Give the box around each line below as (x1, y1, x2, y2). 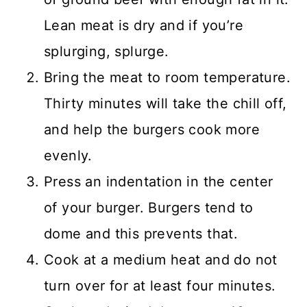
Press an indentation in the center (44, 173, 273, 191)
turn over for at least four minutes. (44, 278, 276, 295)
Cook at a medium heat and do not (44, 251, 278, 269)
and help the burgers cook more (44, 121, 260, 138)
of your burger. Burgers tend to (44, 199, 254, 217)
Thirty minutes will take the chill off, (44, 95, 287, 112)
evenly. (44, 147, 93, 164)
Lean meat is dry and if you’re (44, 17, 243, 34)
